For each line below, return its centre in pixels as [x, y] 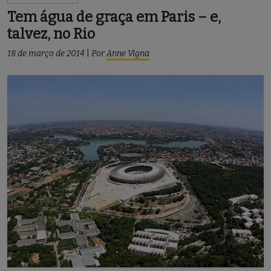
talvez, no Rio [51, 34]
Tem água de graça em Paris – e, [114, 17]
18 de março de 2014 [46, 53]
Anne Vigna [128, 53]
